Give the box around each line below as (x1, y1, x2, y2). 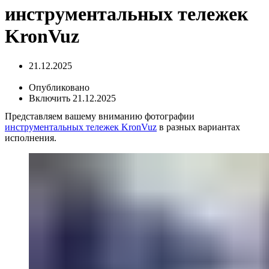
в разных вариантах (157, 121, 240, 132)
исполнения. (5, 132, 56, 143)
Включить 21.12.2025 (29, 92, 116, 103)
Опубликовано (29, 82, 92, 92)
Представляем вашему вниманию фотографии (5, 110, 195, 121)
